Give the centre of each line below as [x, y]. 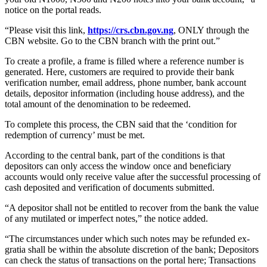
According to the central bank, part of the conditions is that [115, 156]
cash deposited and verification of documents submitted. [110, 188]
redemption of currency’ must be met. [75, 135]
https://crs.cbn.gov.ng [131, 30]
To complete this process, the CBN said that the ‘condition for [121, 125]
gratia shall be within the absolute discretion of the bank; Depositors [132, 250]
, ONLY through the [211, 30]
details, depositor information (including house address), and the [125, 94]
